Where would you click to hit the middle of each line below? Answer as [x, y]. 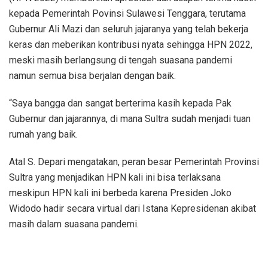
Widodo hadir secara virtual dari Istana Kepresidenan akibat [133, 208]
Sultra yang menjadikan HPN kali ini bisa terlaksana [115, 177]
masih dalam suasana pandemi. [74, 224]
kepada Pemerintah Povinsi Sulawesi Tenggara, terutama [127, 13]
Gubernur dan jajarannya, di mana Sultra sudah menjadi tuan [130, 118]
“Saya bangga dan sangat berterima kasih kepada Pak [120, 103]
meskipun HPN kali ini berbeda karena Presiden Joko [120, 193]
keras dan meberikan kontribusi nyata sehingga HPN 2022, [131, 44]
